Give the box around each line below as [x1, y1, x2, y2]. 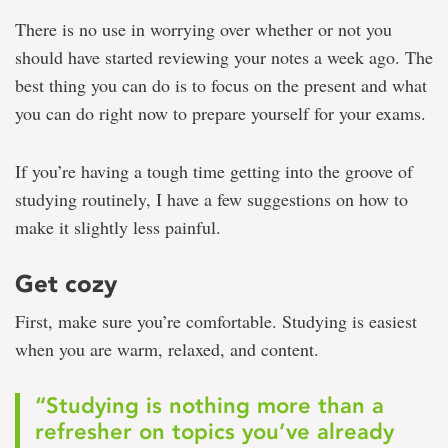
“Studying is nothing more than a [35, 391, 384, 419]
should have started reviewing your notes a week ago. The [15, 44, 433, 69]
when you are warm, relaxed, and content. [15, 336, 319, 361]
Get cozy [15, 268, 117, 298]
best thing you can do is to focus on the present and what [15, 72, 427, 97]
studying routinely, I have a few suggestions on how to [15, 186, 408, 211]
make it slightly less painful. [15, 214, 221, 239]
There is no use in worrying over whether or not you [15, 16, 392, 41]
